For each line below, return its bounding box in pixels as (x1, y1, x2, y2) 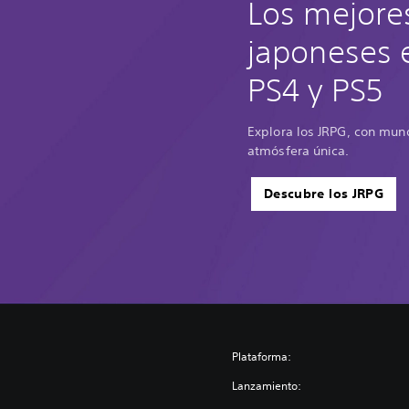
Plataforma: (232, 349, 292, 364)
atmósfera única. (247, 142, 350, 159)
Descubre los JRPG (264, 185, 383, 202)
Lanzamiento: (232, 378, 302, 393)
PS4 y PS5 (247, 72, 383, 108)
